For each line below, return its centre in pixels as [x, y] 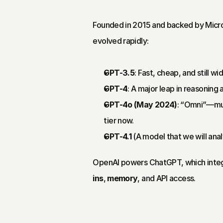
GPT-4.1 [117, 136]
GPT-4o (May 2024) [140, 105]
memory [122, 178]
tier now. [119, 120]
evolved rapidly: [121, 41]
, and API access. [167, 178]
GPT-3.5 [119, 73]
